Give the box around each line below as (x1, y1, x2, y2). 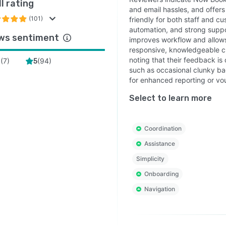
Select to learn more (129, 93, 212, 103)
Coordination (144, 125, 182, 133)
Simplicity (136, 155, 164, 163)
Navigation (144, 185, 175, 193)
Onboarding (144, 170, 179, 178)
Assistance (144, 140, 175, 148)
